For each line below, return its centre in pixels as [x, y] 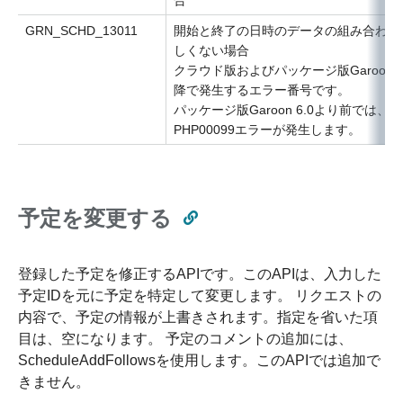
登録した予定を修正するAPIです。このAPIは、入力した [200, 273]
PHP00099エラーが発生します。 [267, 129]
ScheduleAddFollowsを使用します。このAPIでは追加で [199, 360]
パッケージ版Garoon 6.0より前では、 [282, 109]
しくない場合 [211, 50]
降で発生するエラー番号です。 [262, 90]
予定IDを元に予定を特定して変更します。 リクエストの [200, 295]
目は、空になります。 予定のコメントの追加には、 [185, 338]
